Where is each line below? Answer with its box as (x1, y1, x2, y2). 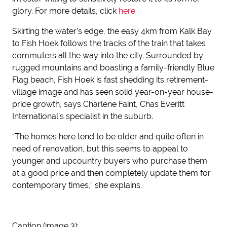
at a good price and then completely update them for (12, 168, 211, 178)
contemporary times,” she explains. (12, 180, 142, 190)
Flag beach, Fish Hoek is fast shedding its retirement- (12, 75, 208, 85)
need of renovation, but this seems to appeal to (12, 144, 188, 154)
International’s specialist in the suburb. (12, 111, 153, 121)
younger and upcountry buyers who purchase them (12, 156, 207, 166)
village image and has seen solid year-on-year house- (12, 87, 213, 97)
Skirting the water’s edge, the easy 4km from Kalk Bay (12, 26, 212, 36)
